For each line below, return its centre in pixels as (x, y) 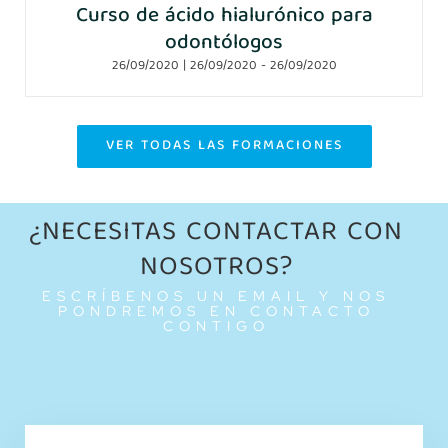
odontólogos (224, 44)
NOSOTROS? (216, 269)
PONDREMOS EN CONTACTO (216, 310)
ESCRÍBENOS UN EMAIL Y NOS (216, 295)
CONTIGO (216, 325)
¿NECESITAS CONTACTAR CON (216, 234)
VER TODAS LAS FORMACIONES (224, 145)
